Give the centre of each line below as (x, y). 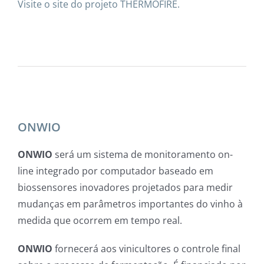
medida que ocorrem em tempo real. (100, 220)
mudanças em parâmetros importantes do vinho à (130, 204)
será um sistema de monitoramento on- (143, 154)
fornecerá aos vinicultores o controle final (146, 248)
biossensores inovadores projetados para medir (125, 187)
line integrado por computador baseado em (115, 171)
